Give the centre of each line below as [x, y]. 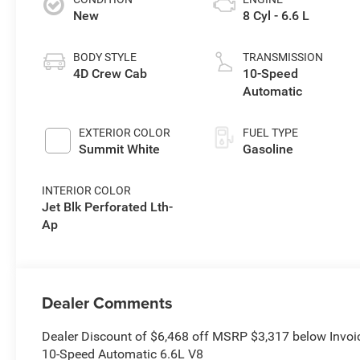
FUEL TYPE [270, 133]
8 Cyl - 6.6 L [276, 16]
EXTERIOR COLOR [125, 133]
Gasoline [268, 149]
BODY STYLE [105, 57]
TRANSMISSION [282, 57]
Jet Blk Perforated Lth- [108, 207]
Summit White [120, 149]
